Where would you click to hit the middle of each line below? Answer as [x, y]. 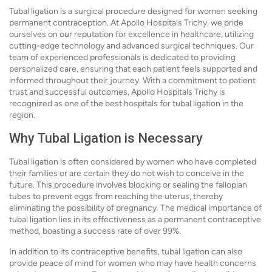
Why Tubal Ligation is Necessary [106, 138]
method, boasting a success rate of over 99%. [95, 231]
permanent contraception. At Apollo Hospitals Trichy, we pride [126, 23]
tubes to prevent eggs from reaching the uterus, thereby [116, 196]
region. [22, 115]
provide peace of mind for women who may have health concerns [133, 263]
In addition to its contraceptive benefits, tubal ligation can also [126, 252]
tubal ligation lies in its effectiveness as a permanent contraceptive [135, 219]
